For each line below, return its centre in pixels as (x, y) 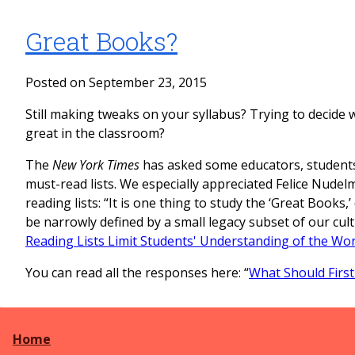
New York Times (96, 164)
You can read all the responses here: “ (137, 272)
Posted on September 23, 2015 (116, 82)
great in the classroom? (95, 133)
